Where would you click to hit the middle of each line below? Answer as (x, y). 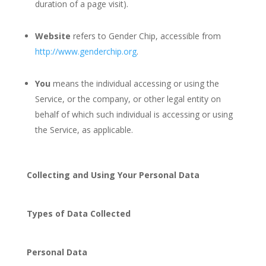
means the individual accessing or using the (134, 83)
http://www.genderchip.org (85, 51)
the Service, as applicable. (84, 130)
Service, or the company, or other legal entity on (128, 99)
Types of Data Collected (78, 213)
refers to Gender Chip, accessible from (145, 36)
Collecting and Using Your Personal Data (113, 175)
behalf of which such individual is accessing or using (134, 114)
